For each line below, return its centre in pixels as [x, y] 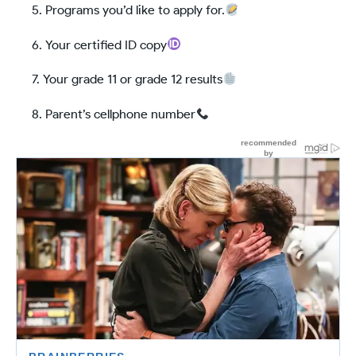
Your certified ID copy [106, 44]
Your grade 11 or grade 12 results [133, 79]
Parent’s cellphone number [120, 114]
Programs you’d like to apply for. [135, 10]
